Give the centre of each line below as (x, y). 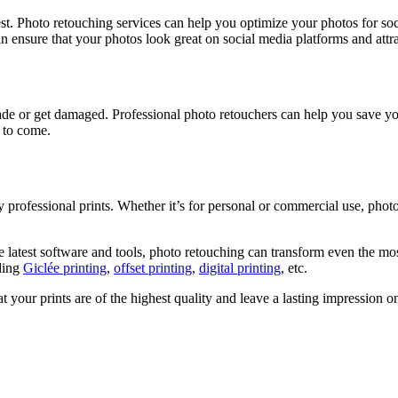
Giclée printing (65, 267)
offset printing (153, 267)
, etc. (294, 267)
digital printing (240, 267)
